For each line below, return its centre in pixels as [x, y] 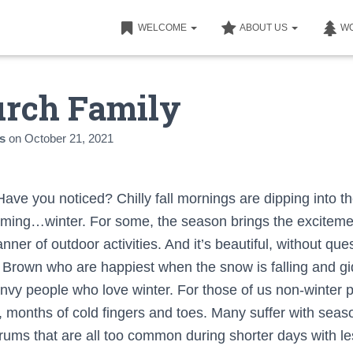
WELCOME [163, 28]
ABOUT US [265, 28]
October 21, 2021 [69, 138]
